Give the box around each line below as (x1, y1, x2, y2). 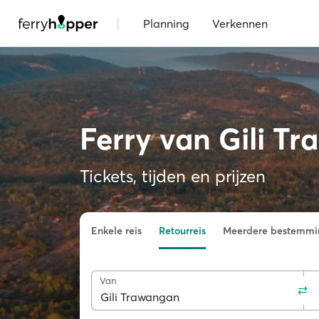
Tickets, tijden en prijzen (80, 166, 266, 187)
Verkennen (212, 16, 268, 31)
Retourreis (159, 224, 206, 237)
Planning (143, 16, 189, 31)
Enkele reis (91, 224, 142, 237)
